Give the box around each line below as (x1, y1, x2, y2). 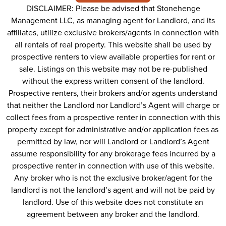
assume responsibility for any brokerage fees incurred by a (11, 149, 215, 159)
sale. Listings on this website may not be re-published (19, 64, 207, 75)
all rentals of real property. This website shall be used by (15, 40, 211, 50)
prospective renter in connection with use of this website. (12, 161, 214, 172)
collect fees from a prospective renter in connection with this (6, 112, 220, 123)
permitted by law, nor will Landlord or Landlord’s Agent (17, 137, 209, 147)
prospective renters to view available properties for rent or (11, 52, 215, 63)
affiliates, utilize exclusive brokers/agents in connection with (7, 28, 219, 38)
